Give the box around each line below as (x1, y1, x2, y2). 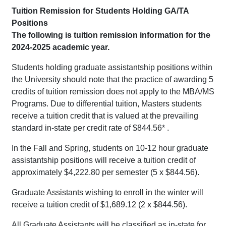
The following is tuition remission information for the (12, 31, 210, 40)
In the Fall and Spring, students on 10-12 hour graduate (12, 144, 208, 153)
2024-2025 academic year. (12, 43, 111, 52)
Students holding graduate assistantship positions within (12, 63, 212, 72)
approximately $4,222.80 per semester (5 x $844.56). (12, 168, 199, 177)
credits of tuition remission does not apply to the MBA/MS (12, 87, 214, 96)
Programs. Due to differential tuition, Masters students (12, 99, 202, 108)
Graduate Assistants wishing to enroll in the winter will (12, 188, 203, 197)
